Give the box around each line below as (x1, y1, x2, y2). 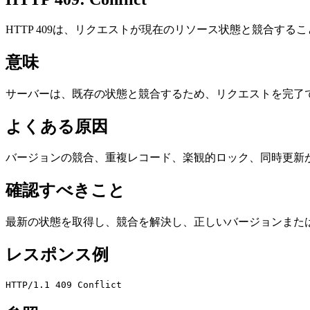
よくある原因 (6, 117, 108, 136)
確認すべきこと (6, 181, 125, 200)
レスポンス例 (6, 246, 109, 264)
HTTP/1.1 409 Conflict (6, 280, 122, 291)
